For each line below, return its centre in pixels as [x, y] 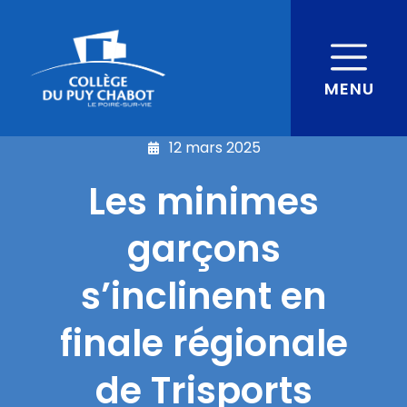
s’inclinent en [203, 296]
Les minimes [203, 202]
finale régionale [203, 343]
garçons [203, 249]
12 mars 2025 [214, 148]
